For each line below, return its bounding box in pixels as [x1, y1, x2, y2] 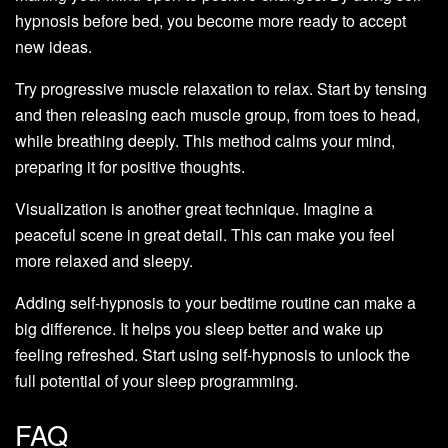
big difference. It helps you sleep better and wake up [15, 317, 383, 341]
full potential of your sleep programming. [15, 369, 298, 393]
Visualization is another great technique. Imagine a [15, 197, 373, 221]
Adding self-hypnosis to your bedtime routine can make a [15, 291, 416, 315]
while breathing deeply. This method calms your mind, [15, 129, 395, 153]
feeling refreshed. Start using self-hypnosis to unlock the [15, 343, 410, 367]
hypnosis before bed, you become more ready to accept [15, 9, 406, 33]
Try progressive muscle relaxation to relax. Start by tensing [15, 77, 427, 101]
